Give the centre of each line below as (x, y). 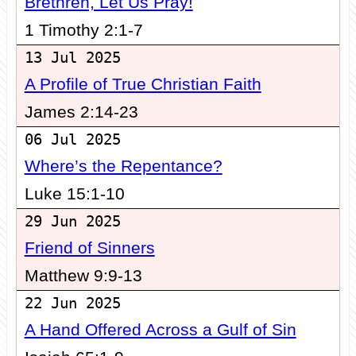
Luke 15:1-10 (74, 194)
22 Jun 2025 (72, 304)
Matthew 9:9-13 (83, 276)
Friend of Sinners (89, 248)
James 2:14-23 (81, 112)
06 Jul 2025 (72, 140)
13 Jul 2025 (72, 58)
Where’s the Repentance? (123, 166)
